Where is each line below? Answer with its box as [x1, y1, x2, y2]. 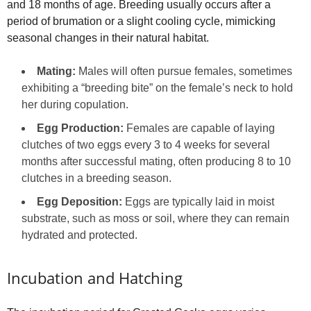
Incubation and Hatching [7, 267, 183, 288]
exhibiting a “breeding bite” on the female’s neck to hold [22, 81, 293, 94]
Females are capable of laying [124, 121, 275, 134]
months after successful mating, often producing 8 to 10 [22, 155, 291, 167]
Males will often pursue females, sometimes [76, 65, 292, 77]
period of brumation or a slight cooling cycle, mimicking [7, 15, 276, 27]
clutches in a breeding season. [22, 171, 171, 184]
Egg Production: [37, 121, 124, 134]
